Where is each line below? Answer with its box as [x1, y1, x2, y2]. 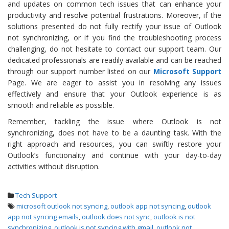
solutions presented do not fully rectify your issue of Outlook [8, 21, 221, 31]
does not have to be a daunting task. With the [55, 127, 221, 138]
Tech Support [15, 190, 57, 200]
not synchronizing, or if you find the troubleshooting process [8, 32, 221, 42]
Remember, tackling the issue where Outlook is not [8, 116, 221, 126]
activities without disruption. [8, 161, 100, 171]
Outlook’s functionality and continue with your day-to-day [8, 150, 221, 160]
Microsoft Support [153, 66, 221, 76]
